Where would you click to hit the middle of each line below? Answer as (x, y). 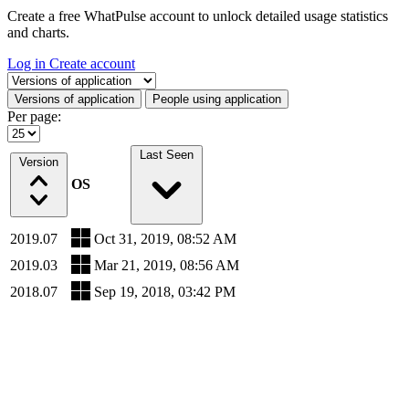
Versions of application (74, 99)
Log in (28, 63)
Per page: (34, 116)
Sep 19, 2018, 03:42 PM (165, 292)
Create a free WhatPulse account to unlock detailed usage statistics (198, 16)
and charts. (38, 32)
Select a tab (39, 79)
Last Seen (167, 155)
